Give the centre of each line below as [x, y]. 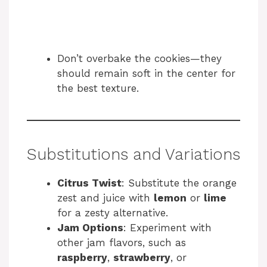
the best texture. [98, 88]
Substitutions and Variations [133, 154]
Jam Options [90, 227]
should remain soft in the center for [146, 73]
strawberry [142, 257]
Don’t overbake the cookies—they [139, 58]
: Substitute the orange [179, 183]
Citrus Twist [89, 183]
